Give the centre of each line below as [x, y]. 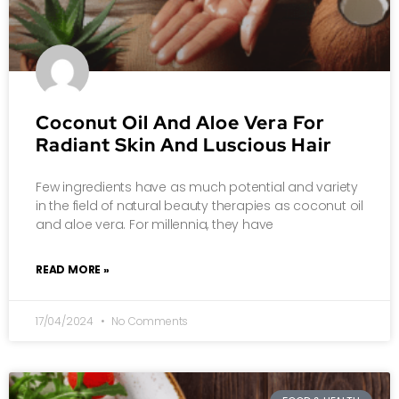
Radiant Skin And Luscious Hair [184, 144]
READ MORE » [73, 269]
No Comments [149, 321]
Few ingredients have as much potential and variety [197, 187]
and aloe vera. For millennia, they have [155, 224]
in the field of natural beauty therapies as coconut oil [199, 205]
